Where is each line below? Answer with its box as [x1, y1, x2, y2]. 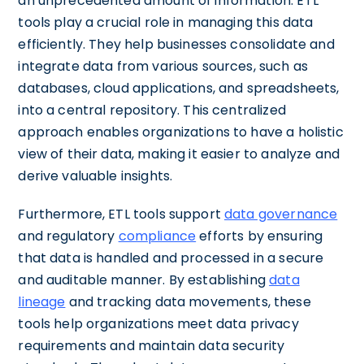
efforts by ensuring [196, 227, 323, 245]
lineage [18, 292, 66, 311]
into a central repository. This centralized [18, 101, 286, 119]
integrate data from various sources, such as [18, 57, 308, 76]
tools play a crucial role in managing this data [18, 13, 314, 32]
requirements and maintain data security [18, 336, 285, 355]
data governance [224, 205, 338, 223]
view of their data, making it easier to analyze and [18, 145, 340, 163]
